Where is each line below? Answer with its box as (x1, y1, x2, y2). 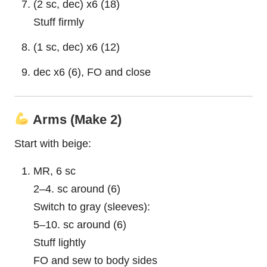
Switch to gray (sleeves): (33, 201, 150, 213)
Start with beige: (14, 138, 91, 150)
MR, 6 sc (33, 165, 76, 177)
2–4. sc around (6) (33, 183, 120, 195)
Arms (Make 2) (29, 112, 122, 127)
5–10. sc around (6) (33, 219, 126, 231)
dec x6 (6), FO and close (33, 66, 151, 78)
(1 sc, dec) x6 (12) (33, 41, 120, 53)
